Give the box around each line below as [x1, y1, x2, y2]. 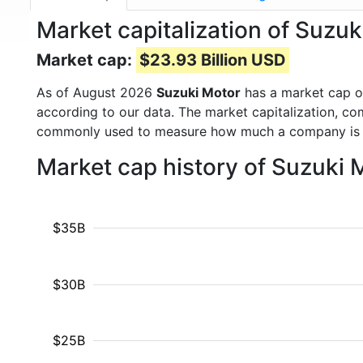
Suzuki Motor [156, 84, 241, 100]
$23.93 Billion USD [139, 50, 286, 70]
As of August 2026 [36, 84, 156, 100]
